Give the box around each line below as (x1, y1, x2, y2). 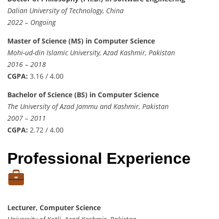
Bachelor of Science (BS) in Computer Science (7, 89, 159, 99)
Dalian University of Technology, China (7, 5, 124, 15)
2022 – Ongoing (7, 17, 56, 27)
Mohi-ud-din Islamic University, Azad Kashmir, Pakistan (7, 47, 175, 57)
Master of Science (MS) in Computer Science (7, 36, 155, 45)
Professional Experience (7, 150, 191, 168)
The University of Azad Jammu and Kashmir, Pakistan (7, 101, 169, 111)
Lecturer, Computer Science (7, 202, 101, 212)
